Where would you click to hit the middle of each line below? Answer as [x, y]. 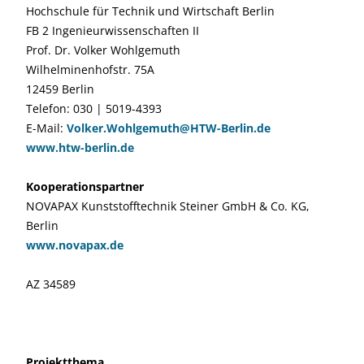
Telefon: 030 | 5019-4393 [94, 108]
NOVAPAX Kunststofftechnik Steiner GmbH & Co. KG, [168, 206]
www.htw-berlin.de [80, 147]
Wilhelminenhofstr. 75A [90, 69]
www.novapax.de [75, 245]
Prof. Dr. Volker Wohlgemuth [103, 50]
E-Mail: [46, 128]
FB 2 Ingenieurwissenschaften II [113, 30]
